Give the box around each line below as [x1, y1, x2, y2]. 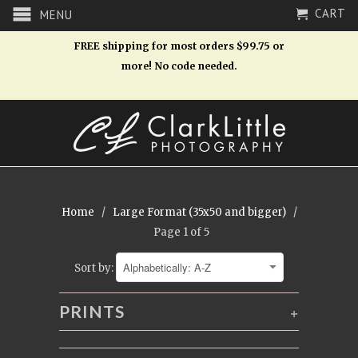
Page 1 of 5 [149, 225, 209, 239]
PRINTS [59, 301, 125, 321]
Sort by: [74, 261, 116, 275]
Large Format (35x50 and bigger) [112, 205, 286, 219]
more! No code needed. [121, 60, 237, 72]
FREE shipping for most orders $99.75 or [74, 40, 284, 52]
